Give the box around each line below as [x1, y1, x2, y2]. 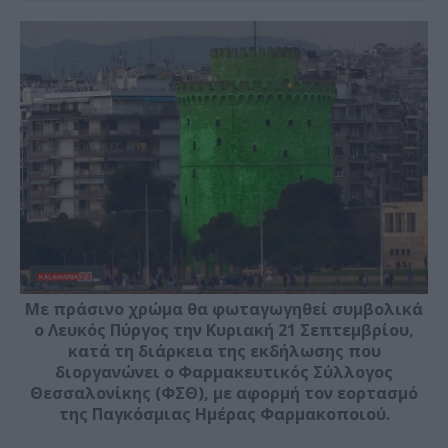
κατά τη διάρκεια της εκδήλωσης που [67, 339, 381, 362]
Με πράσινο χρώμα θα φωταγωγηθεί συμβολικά [25, 297, 423, 320]
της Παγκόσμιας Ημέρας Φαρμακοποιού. [58, 402, 390, 425]
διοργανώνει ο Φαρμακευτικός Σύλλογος [55, 360, 393, 383]
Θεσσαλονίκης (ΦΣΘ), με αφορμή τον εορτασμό [30, 381, 418, 404]
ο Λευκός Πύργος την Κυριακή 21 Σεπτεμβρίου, [34, 318, 414, 341]
